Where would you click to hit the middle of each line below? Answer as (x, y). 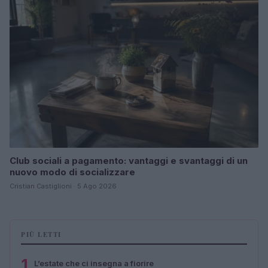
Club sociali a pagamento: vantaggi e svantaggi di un (129, 160)
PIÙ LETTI (41, 234)
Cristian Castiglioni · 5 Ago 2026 (63, 186)
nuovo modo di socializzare (72, 172)
